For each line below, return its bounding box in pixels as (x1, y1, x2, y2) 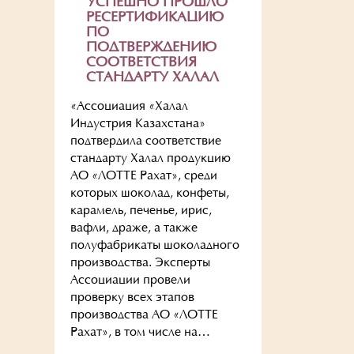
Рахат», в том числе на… (70, 326, 210, 339)
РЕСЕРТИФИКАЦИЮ (85, 11, 224, 25)
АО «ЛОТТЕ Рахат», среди (70, 170, 217, 183)
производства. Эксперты (70, 257, 210, 269)
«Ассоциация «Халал (70, 100, 188, 113)
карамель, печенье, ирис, (70, 205, 212, 217)
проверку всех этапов (70, 292, 194, 304)
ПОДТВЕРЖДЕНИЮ (85, 41, 217, 55)
